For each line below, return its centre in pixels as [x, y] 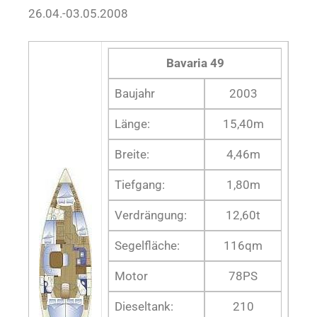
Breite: [132, 154]
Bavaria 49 [195, 63]
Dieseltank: [144, 306]
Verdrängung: [151, 215]
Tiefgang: [140, 184]
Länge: [132, 123]
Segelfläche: [147, 245]
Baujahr [135, 93]
